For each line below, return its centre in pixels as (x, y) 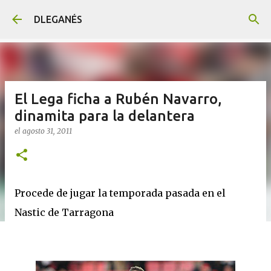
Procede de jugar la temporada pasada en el (120, 193)
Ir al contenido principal (135, 15)
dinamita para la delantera (105, 116)
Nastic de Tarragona (64, 212)
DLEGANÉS (58, 19)
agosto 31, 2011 (47, 131)
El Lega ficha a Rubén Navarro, (118, 99)
